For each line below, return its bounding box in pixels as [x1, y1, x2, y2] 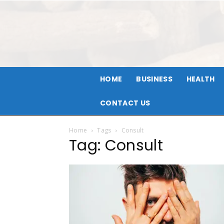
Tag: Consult [69, 135, 163, 156]
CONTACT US [100, 98, 150, 108]
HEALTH [186, 74, 215, 84]
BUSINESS [136, 74, 172, 84]
